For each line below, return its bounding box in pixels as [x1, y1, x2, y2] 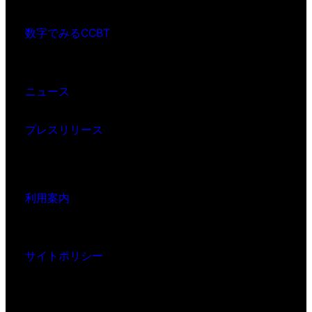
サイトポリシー [25, 249, 103, 263]
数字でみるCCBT [25, 26, 110, 40]
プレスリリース [25, 123, 103, 137]
